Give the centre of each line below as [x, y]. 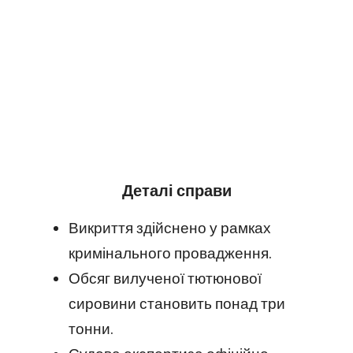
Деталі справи [176, 190]
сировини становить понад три [177, 303]
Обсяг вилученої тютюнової [165, 277]
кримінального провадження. [170, 252]
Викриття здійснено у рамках [170, 227]
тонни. [91, 328]
